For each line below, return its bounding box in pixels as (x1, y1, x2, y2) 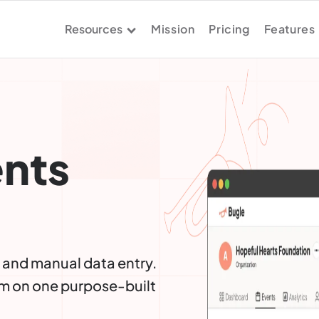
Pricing (209, 21, 250, 36)
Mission (151, 21, 195, 36)
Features (263, 21, 315, 36)
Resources (65, 21, 123, 36)
